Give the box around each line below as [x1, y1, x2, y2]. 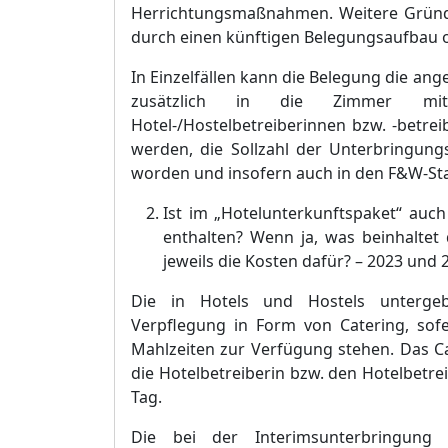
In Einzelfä [131, 66, 210, 88]
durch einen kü [131, 26, 245, 48]
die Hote [131, 362, 196, 384]
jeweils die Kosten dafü [163, 250, 337, 272]
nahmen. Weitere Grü [266, 2, 434, 24]
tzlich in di [166, 90, 295, 112]
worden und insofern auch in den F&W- [131, 162, 428, 184]
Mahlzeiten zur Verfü [131, 338, 293, 360]
